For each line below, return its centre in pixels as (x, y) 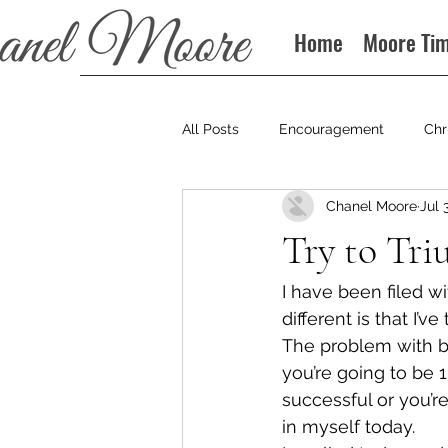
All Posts (210, 128)
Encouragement (331, 128)
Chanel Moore (371, 205)
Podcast (328, 208)
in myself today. (348, 426)
